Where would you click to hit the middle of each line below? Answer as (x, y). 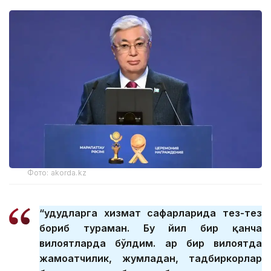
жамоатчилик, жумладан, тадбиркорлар (151, 259)
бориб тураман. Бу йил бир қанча (151, 228)
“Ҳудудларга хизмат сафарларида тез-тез (151, 213)
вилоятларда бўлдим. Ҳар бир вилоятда (151, 243)
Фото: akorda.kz (57, 173)
